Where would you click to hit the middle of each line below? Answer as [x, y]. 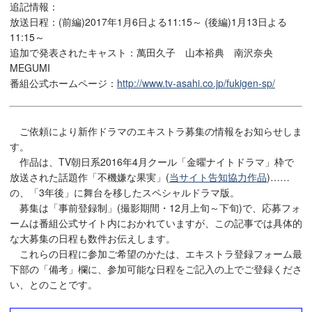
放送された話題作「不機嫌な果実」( [89, 177]
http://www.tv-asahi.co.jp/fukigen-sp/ [196, 83]
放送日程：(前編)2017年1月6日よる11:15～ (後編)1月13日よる [148, 21]
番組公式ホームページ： [63, 83]
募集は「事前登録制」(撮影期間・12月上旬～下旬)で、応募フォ [155, 208]
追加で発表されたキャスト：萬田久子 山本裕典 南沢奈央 [146, 52]
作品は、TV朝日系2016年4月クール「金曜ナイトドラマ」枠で [152, 162]
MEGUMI [30, 67]
